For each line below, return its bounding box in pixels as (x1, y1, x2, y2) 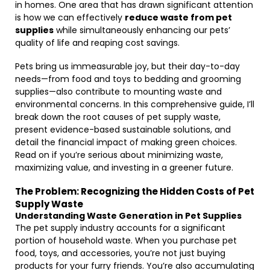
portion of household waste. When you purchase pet (15, 234, 237, 246)
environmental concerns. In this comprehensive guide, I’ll (15, 98, 254, 110)
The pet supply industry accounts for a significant (15, 222, 225, 234)
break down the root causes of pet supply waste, (15, 111, 221, 123)
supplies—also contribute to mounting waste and (15, 86, 222, 98)
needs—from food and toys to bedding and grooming (15, 73, 241, 85)
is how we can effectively (15, 11, 125, 24)
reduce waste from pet (125, 11, 232, 24)
